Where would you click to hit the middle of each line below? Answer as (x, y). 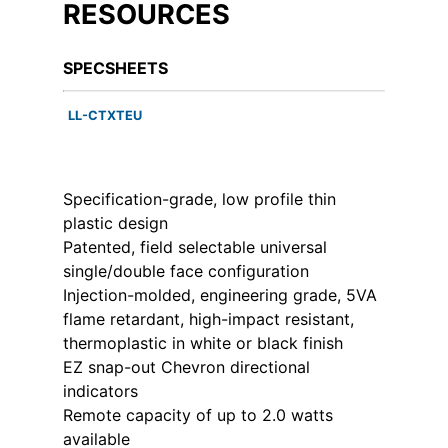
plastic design (115, 222)
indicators (100, 390)
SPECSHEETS (115, 67)
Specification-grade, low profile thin (199, 198)
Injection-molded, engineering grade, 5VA (219, 294)
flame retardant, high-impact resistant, (208, 318)
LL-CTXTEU (104, 115)
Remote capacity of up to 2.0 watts (197, 414)
